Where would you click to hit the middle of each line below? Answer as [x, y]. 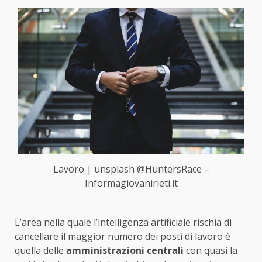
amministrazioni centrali [124, 251]
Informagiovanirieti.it [131, 183]
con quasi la [211, 251]
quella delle [39, 251]
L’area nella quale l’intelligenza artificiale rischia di [123, 223]
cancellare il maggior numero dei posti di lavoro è [123, 237]
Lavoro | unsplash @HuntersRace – [131, 169]
